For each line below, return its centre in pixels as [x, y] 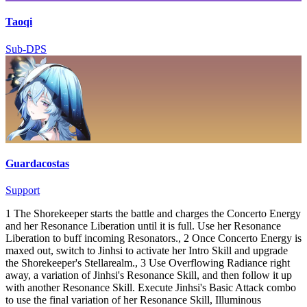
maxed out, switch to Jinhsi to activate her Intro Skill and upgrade [147, 251]
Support [23, 191]
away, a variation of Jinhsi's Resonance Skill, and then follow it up [149, 275]
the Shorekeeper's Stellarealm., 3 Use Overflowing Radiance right [148, 263]
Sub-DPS [26, 49]
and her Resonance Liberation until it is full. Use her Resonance [143, 226]
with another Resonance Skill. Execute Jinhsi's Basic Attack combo [151, 288]
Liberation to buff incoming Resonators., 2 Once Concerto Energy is [153, 238]
